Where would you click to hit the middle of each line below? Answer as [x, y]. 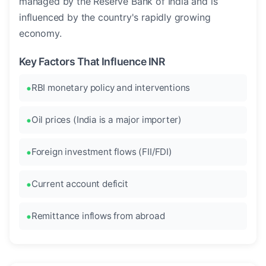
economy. [40, 34]
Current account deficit [80, 184]
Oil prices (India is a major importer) [107, 120]
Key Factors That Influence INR [92, 62]
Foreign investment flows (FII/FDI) [102, 152]
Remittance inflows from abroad [98, 216]
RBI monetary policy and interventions [111, 88]
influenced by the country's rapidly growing [115, 18]
